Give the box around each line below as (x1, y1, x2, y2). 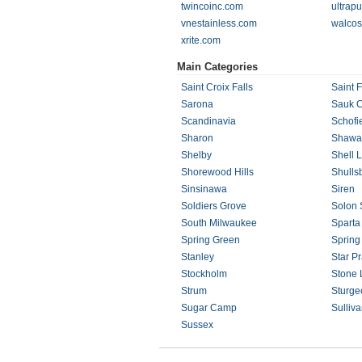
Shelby (181, 149, 212, 161)
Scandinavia (181, 116, 236, 127)
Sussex (181, 319, 213, 330)
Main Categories (177, 61, 258, 73)
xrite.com (181, 35, 221, 46)
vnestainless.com (181, 18, 257, 29)
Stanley (181, 251, 214, 263)
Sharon (181, 133, 213, 144)
